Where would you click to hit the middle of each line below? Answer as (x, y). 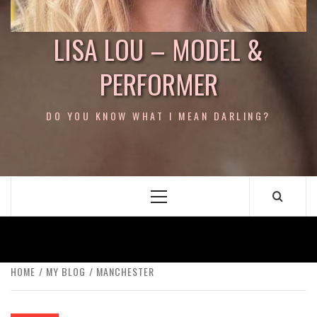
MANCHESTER (125, 271)
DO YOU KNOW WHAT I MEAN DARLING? (158, 116)
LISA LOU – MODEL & (158, 49)
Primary (177, 201)
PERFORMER (158, 83)
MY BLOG (66, 271)
